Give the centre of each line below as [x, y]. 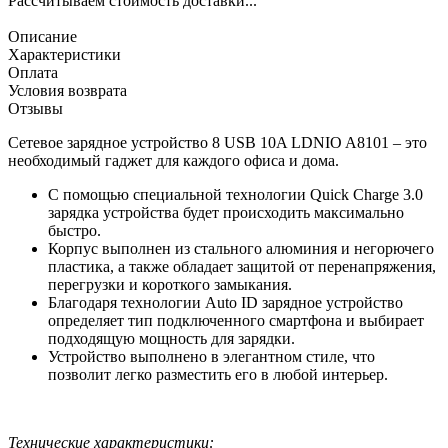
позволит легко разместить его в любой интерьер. [218, 374]
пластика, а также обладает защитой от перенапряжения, [242, 266]
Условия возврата [67, 90]
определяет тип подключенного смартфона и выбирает [236, 320]
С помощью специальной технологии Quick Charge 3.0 [235, 194]
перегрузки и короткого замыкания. [170, 284]
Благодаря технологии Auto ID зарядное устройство [225, 302]
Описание [42, 36]
